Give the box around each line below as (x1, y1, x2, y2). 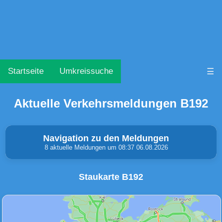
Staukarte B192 (79, 172, 143, 182)
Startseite (8, 66, 44, 76)
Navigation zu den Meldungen (43, 133, 169, 144)
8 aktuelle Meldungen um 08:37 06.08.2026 (44, 144, 168, 152)
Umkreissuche (59, 66, 113, 76)
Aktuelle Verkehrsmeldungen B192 (14, 97, 208, 111)
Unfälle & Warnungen (25, 190, 97, 199)
